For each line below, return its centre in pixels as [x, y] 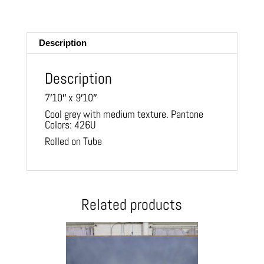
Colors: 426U [70, 124]
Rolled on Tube [73, 141]
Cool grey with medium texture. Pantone [124, 114]
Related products [132, 204]
